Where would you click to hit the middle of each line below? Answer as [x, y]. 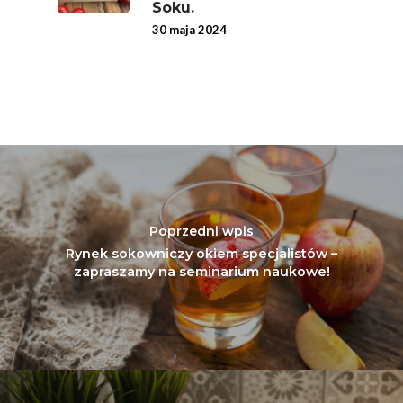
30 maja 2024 [189, 29]
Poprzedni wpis [201, 232]
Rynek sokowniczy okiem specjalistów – [201, 254]
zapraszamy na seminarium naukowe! [201, 272]
